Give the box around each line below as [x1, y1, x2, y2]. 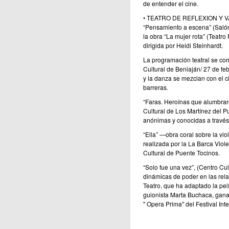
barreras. [143, 83, 168, 92]
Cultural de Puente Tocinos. [143, 148, 220, 157]
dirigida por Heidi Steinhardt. [143, 41, 223, 50]
